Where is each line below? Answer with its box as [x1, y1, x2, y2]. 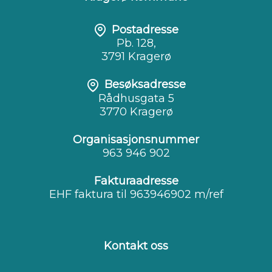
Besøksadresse [104, 78, 186, 92]
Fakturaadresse [93, 174, 178, 188]
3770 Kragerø [99, 105, 173, 119]
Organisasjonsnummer [73, 133, 199, 147]
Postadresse [112, 22, 178, 36]
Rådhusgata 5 [98, 92, 174, 106]
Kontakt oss [104, 239, 168, 253]
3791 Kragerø [101, 50, 171, 64]
